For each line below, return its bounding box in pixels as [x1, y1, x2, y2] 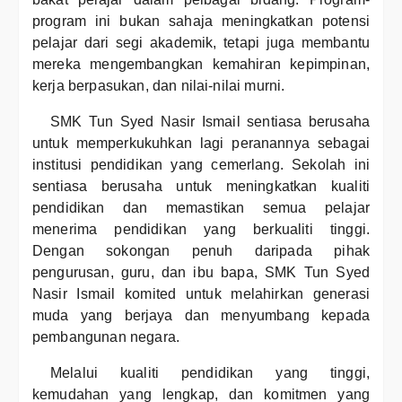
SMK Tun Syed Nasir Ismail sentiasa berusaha [50, 114, 370, 129]
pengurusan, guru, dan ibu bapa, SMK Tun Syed [32, 265, 370, 280]
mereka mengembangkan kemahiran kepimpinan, [32, 57, 370, 72]
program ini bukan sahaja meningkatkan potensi [32, 13, 370, 29]
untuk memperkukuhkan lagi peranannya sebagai [32, 135, 370, 151]
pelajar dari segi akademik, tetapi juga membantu [32, 35, 370, 50]
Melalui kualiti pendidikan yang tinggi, [50, 365, 370, 380]
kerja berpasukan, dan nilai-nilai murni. [32, 78, 285, 93]
